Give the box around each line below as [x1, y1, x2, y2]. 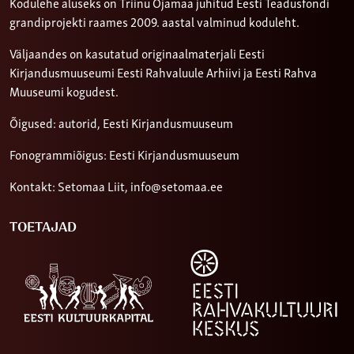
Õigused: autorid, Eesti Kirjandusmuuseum [9, 114, 233, 132]
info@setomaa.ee [130, 177, 223, 195]
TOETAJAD [9, 219, 77, 237]
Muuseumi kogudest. [9, 82, 119, 100]
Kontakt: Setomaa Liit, [9, 177, 130, 195]
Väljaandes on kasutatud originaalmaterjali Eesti [9, 44, 265, 62]
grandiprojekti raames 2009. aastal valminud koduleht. [9, 13, 299, 31]
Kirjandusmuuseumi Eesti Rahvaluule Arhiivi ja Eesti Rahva [9, 63, 317, 81]
